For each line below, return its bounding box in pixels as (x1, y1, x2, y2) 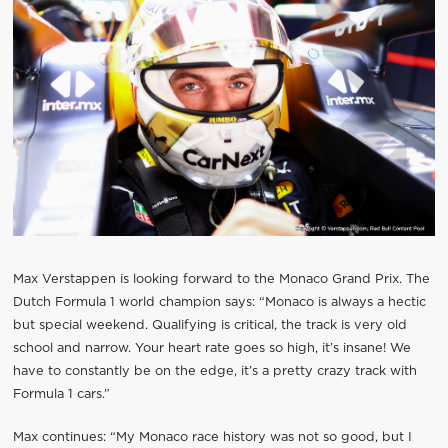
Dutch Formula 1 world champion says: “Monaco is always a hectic (12, 296, 426, 310)
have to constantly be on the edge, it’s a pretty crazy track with (12, 365, 417, 379)
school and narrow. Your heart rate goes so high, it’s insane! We (12, 342, 411, 356)
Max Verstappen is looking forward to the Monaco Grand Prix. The (12, 273, 430, 287)
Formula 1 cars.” (12, 388, 110, 402)
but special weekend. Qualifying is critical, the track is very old (12, 319, 407, 333)
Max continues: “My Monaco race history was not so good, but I (12, 430, 412, 444)
